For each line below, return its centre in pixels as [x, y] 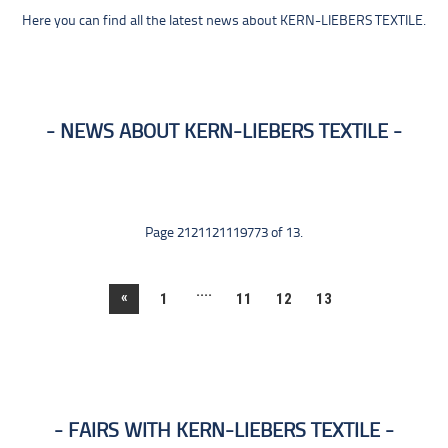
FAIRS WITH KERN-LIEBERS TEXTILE [224, 431]
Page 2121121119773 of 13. [224, 233]
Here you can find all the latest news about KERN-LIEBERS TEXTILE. [224, 21]
